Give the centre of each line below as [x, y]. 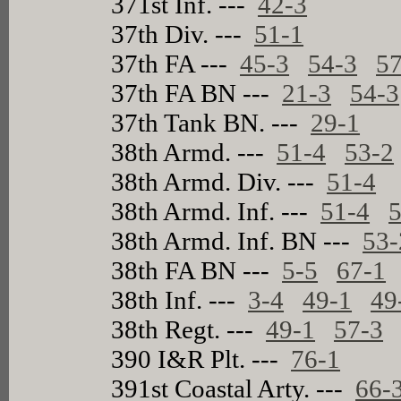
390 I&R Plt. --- [201, 358]
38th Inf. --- [180, 299]
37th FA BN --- [197, 93]
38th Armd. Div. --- [219, 181]
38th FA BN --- [197, 270]
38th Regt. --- [189, 329]
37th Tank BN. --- [211, 122]
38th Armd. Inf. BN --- [237, 240]
